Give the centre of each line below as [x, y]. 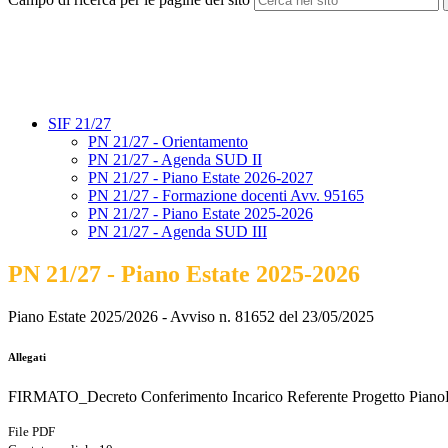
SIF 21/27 [79, 124]
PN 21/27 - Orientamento [168, 142]
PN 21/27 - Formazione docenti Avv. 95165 [226, 196]
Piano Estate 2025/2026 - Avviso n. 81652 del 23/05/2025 [191, 317]
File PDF [31, 432]
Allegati [27, 357]
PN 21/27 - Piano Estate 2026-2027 [200, 178]
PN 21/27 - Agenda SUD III [177, 232]
